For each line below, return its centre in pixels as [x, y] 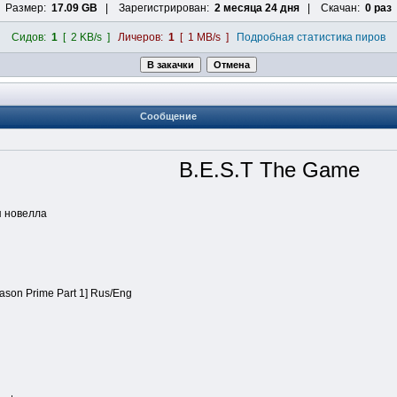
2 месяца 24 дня [257, 8]
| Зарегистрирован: [156, 8]
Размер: [28, 8]
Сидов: [31, 38]
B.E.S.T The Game [269, 170]
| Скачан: [332, 8]
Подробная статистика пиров [311, 38]
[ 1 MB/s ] [202, 38]
